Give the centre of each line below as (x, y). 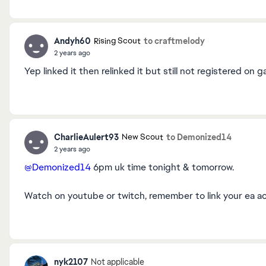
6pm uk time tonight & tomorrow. (162, 167)
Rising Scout (117, 41)
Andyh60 (72, 41)
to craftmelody (174, 41)
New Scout (142, 137)
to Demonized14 (199, 137)
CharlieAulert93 (86, 137)
